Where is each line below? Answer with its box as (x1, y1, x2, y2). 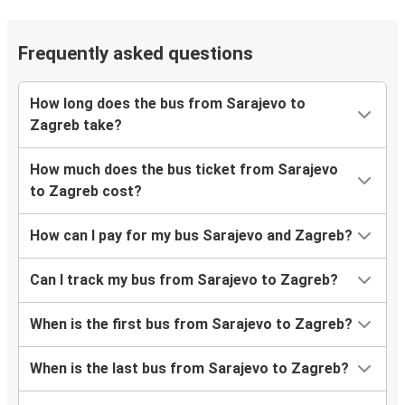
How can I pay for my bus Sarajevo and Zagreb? (30, 227, 353, 245)
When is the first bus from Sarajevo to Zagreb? (30, 316, 353, 334)
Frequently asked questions (18, 42, 253, 65)
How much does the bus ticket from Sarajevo (30, 161, 338, 179)
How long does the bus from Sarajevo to (30, 95, 306, 113)
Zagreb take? (30, 117, 122, 135)
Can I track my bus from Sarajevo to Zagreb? (30, 271, 338, 289)
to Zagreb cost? (30, 183, 142, 201)
